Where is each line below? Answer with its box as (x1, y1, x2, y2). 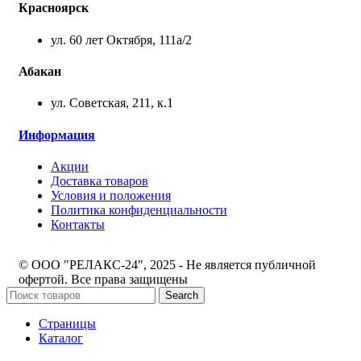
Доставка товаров (51, 173, 148, 188)
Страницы (39, 316, 96, 330)
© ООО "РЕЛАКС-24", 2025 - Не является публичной (19, 257, 316, 272)
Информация (19, 127, 95, 142)
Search (165, 288, 198, 301)
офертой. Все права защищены (19, 272, 188, 286)
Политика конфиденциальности (51, 202, 227, 217)
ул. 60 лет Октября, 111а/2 (51, 32, 192, 47)
